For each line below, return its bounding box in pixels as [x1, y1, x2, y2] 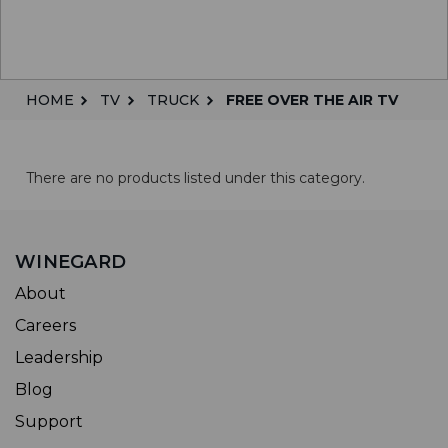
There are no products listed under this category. [25, 169, 365, 187]
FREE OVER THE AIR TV [225, 91, 398, 109]
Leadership [15, 348, 103, 367]
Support [15, 412, 83, 431]
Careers [15, 316, 76, 335]
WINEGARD [15, 251, 126, 273]
